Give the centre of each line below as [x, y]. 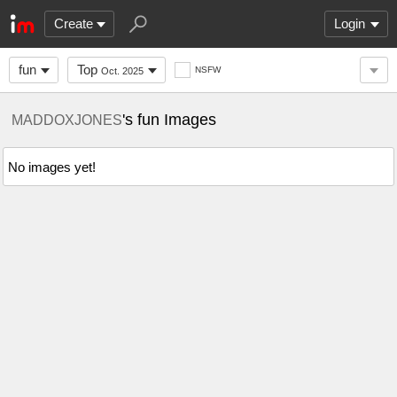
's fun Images [169, 120]
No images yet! [52, 167]
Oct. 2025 [122, 71]
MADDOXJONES [67, 120]
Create [74, 23]
